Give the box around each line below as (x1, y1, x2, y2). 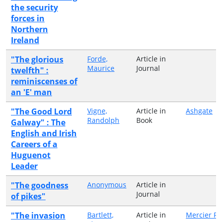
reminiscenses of (11, 75, 77, 87)
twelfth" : (11, 64, 49, 76)
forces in (11, 12, 45, 24)
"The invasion (11, 210, 65, 221)
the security (11, 1, 58, 13)
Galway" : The (11, 116, 65, 128)
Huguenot (11, 149, 51, 161)
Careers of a (11, 138, 57, 150)
